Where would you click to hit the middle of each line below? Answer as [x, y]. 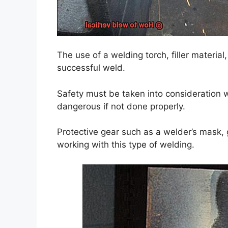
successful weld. [91, 68]
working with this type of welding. [126, 145]
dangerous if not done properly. [121, 106]
